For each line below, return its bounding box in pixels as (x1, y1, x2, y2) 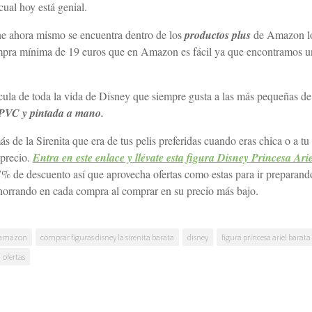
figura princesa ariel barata (221, 232, 311, 242)
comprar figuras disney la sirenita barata (40, 232, 174, 242)
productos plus (185, 27, 251, 42)
